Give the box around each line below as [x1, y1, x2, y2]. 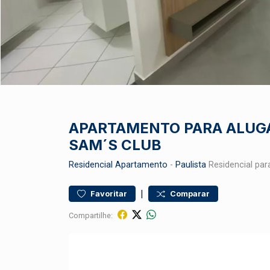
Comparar [170, 189, 210, 198]
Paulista [175, 160, 206, 170]
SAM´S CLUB [69, 136, 162, 154]
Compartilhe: [69, 210, 113, 220]
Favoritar [90, 189, 127, 198]
